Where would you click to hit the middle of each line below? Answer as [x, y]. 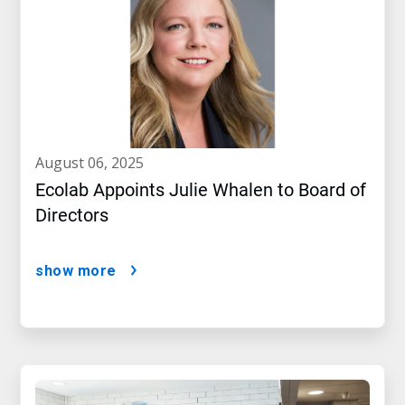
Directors [72, 215]
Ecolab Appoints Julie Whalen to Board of [201, 190]
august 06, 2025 [94, 163]
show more [76, 271]
